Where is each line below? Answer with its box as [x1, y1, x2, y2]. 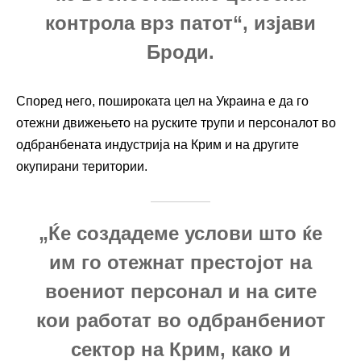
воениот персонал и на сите [44, 280, 317, 303]
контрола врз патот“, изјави [45, 12, 316, 35]
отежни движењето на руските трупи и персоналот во [16, 116, 336, 131]
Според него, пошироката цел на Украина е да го [16, 94, 309, 109]
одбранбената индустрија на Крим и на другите [16, 138, 299, 152]
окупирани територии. [16, 160, 147, 174]
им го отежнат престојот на [49, 251, 312, 274]
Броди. [147, 41, 214, 64]
